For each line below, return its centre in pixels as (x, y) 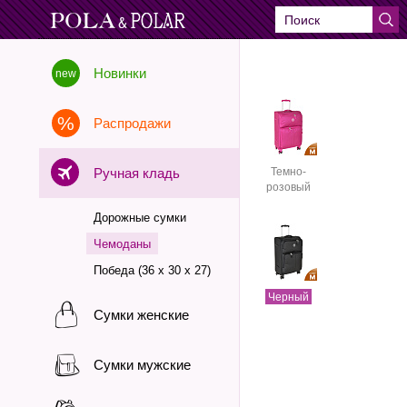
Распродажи (132, 123)
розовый (288, 187)
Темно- (288, 172)
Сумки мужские (142, 365)
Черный (288, 297)
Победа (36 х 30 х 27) (152, 270)
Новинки (120, 73)
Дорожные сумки (140, 218)
